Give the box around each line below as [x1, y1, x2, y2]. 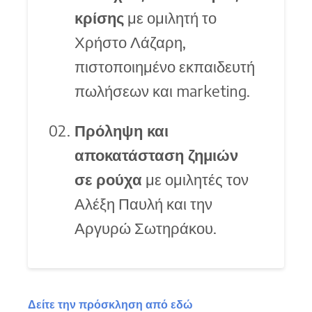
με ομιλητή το [124, 8, 217, 28]
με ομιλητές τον [142, 169, 249, 189]
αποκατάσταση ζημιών [75, 145, 239, 165]
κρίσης [75, 8, 125, 28]
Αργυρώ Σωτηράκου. [75, 218, 217, 238]
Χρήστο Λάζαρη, [75, 32, 187, 52]
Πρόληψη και [75, 120, 169, 141]
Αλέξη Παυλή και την [75, 194, 213, 214]
